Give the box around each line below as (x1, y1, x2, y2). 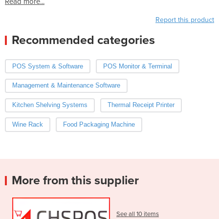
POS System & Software (12, 62, 83, 70)
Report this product (155, 15, 214, 24)
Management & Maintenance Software (12, 82, 120, 89)
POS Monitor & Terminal (103, 62, 172, 70)
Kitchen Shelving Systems (12, 101, 88, 109)
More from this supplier (12, 173, 139, 188)
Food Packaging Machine (63, 121, 135, 129)
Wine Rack (12, 121, 43, 129)
